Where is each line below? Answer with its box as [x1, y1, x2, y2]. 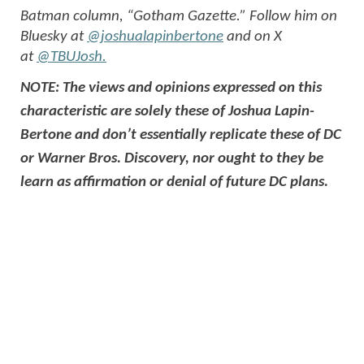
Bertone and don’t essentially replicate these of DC [20, 127, 341, 143]
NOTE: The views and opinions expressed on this [20, 80, 322, 96]
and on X [223, 28, 282, 45]
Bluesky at [20, 28, 87, 45]
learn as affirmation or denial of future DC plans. [20, 174, 328, 190]
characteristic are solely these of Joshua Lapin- [20, 103, 314, 119]
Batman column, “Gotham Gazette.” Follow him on [20, 8, 337, 24]
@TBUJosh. [37, 49, 106, 65]
